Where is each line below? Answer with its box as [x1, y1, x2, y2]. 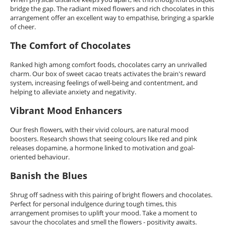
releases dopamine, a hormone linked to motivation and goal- [10, 143, 195, 153]
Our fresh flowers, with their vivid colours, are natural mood [10, 125, 189, 135]
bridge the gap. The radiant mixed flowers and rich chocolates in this [10, 4, 214, 14]
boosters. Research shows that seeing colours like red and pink [10, 134, 197, 144]
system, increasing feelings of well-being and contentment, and [10, 78, 198, 88]
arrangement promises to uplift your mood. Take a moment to [10, 208, 197, 218]
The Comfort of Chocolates [10, 39, 131, 52]
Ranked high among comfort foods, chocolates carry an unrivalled [10, 60, 207, 70]
